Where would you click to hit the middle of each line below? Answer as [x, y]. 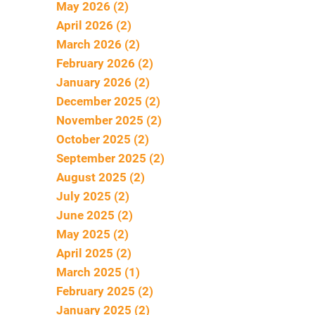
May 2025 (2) [92, 234]
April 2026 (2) [94, 25]
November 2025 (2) [109, 120]
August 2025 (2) [101, 177]
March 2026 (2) [98, 44]
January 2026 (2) [103, 82]
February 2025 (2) [105, 291]
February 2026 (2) [105, 63]
